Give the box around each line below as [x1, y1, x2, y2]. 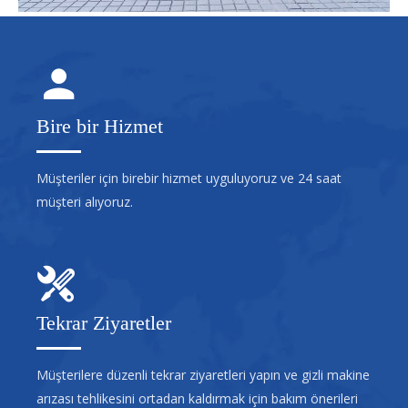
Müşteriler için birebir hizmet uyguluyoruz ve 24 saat [36, 168, 342, 187]
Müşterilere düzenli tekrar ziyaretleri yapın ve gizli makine [36, 365, 370, 383]
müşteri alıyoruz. [36, 192, 133, 210]
